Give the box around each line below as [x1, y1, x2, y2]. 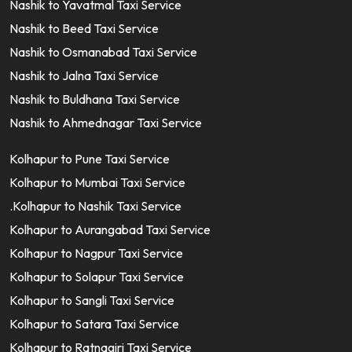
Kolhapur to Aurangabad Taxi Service [9, 222, 211, 237]
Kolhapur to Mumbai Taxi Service [9, 174, 185, 190]
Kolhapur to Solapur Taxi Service [9, 269, 184, 284]
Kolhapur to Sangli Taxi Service [9, 292, 174, 308]
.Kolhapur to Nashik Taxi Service [9, 198, 181, 214]
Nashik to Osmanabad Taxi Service [9, 44, 197, 60]
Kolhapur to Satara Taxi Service [9, 316, 179, 332]
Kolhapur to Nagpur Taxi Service [9, 245, 183, 261]
